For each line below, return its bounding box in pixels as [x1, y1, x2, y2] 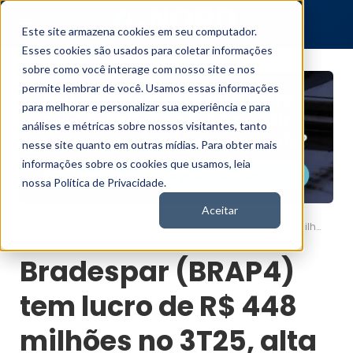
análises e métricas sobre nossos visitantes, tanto [22, 119, 267, 132]
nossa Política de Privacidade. [22, 176, 166, 189]
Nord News [36, 221, 87, 235]
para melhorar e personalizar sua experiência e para [22, 100, 270, 113]
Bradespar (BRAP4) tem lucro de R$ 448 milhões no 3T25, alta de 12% [103, 220, 316, 234]
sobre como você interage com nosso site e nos [22, 62, 255, 76]
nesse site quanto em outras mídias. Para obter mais [22, 138, 277, 151]
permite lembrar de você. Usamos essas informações [22, 81, 279, 95]
